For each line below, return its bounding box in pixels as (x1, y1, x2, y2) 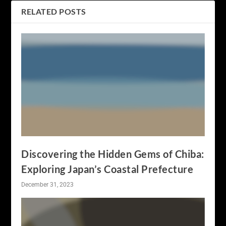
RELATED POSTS (21, 7, 86, 17)
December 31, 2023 (21, 181, 74, 189)
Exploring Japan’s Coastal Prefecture (21, 163, 194, 176)
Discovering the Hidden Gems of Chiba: (21, 148, 204, 160)
